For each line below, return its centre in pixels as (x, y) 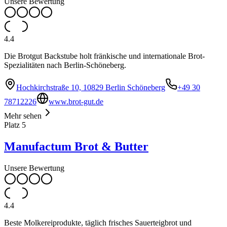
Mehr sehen (23, 116)
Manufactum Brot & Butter (76, 146)
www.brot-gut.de (76, 101)
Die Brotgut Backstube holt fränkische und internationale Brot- (104, 56)
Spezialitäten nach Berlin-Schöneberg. (65, 65)
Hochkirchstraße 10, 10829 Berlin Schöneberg (91, 87)
